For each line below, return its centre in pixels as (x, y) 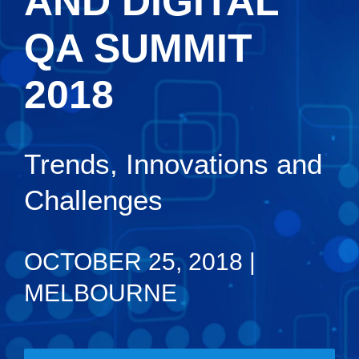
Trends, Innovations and (173, 163)
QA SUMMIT (138, 48)
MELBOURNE (101, 292)
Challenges (93, 200)
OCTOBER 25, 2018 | (140, 261)
